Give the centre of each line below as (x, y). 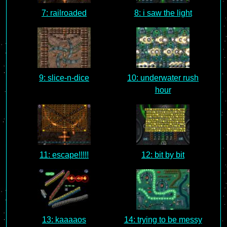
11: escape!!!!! (64, 155)
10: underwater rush (163, 78)
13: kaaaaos (64, 220)
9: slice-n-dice (64, 78)
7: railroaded (64, 13)
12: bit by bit (163, 155)
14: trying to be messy (163, 220)
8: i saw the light (163, 13)
